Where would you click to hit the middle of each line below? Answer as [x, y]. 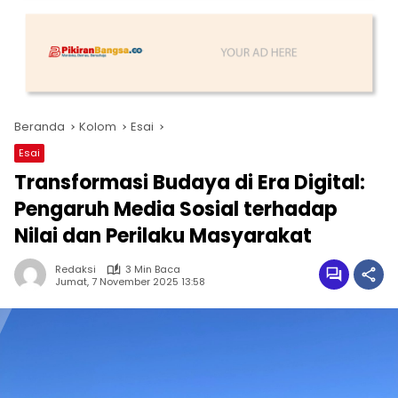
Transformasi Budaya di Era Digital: [190, 183]
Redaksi [76, 270]
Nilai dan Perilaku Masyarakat [163, 236]
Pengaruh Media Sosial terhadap [176, 210]
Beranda [40, 127]
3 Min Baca [153, 270]
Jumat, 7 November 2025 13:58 [130, 281]
